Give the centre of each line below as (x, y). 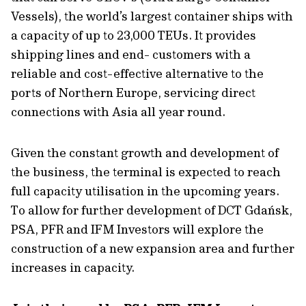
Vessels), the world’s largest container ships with (152, 16)
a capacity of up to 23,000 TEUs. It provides (134, 35)
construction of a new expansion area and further (153, 248)
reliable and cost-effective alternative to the (137, 73)
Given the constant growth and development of (145, 153)
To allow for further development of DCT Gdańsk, (152, 210)
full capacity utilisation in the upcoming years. (145, 191)
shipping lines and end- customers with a (131, 54)
